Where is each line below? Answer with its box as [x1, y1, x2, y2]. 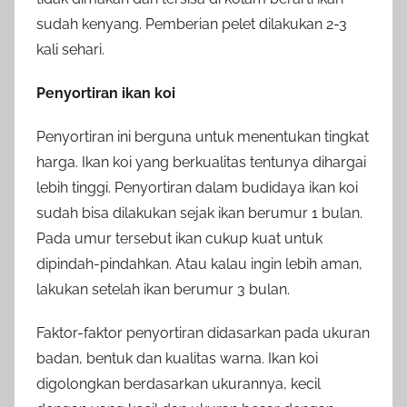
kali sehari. [36, 40, 104, 58]
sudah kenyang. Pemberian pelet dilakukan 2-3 [36, 15, 347, 33]
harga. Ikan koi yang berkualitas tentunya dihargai [36, 153, 366, 171]
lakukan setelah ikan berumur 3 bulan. [36, 280, 290, 298]
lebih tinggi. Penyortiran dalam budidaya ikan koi [36, 178, 358, 196]
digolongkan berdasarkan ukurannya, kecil [36, 374, 321, 392]
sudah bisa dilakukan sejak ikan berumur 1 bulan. [36, 203, 362, 222]
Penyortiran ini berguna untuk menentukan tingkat [36, 127, 369, 145]
